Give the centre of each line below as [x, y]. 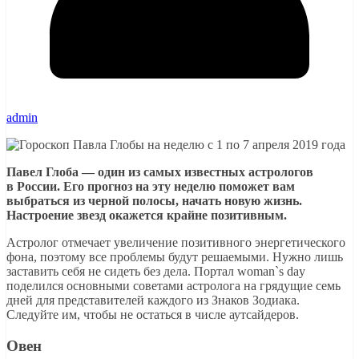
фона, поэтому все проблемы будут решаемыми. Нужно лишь [175, 256]
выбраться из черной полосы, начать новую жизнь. [154, 200]
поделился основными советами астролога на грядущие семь [173, 285]
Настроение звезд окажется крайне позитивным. [147, 215]
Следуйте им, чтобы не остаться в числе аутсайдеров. [153, 314]
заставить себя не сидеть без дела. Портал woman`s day [156, 271]
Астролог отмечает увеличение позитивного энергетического [176, 242]
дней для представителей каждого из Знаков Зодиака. [153, 300]
